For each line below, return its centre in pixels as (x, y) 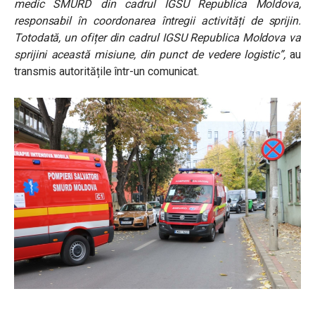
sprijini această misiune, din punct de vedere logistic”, (152, 54)
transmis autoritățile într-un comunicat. (107, 71)
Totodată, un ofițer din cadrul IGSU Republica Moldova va (157, 38)
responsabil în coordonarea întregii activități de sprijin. (157, 21)
